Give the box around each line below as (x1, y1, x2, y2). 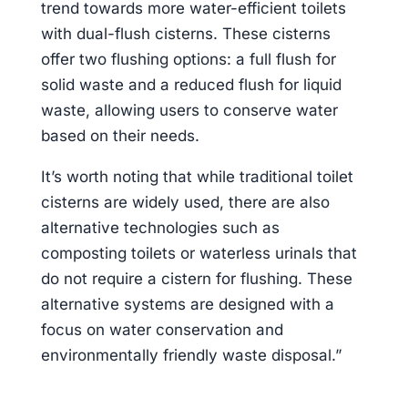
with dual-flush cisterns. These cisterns (40, 25, 331, 43)
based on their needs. (40, 127, 199, 145)
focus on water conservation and (40, 321, 283, 339)
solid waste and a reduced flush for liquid (40, 76, 342, 94)
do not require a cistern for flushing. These (40, 270, 352, 288)
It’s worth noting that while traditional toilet (40, 168, 353, 186)
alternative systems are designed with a (40, 295, 334, 313)
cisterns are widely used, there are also (40, 193, 330, 211)
